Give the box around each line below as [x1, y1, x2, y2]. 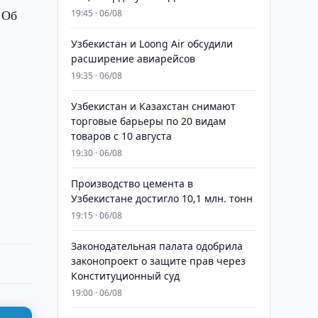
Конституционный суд [70, 269, 180, 283]
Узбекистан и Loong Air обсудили [70, 37, 233, 50]
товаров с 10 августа [70, 129, 172, 143]
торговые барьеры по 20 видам [70, 114, 226, 128]
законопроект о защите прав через [70, 254, 246, 268]
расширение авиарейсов [70, 52, 195, 65]
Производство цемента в [70, 177, 193, 190]
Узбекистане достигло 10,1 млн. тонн [70, 192, 253, 205]
